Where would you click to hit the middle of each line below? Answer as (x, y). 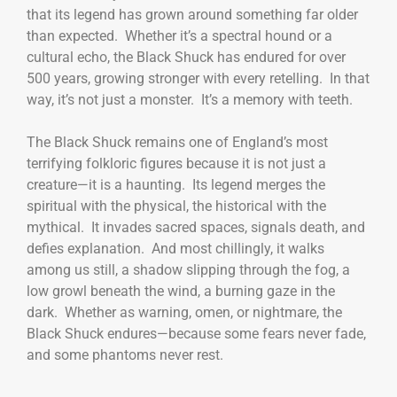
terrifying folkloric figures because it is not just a (176, 163)
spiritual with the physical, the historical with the (176, 206)
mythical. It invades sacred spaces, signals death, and (196, 227)
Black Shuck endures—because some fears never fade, (196, 333)
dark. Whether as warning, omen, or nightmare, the (184, 312)
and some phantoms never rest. (127, 354)
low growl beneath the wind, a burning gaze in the (181, 291)
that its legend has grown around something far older (192, 14)
